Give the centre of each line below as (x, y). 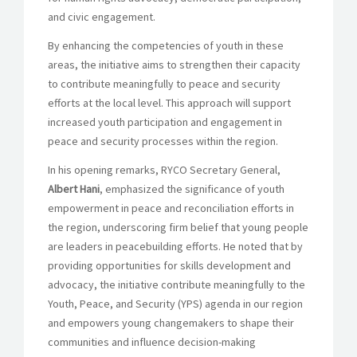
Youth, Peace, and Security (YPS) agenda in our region (175, 303)
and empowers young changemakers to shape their (171, 322)
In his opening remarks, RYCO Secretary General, (164, 169)
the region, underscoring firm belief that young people (178, 227)
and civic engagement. (102, 16)
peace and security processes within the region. (163, 141)
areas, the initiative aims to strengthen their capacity (174, 64)
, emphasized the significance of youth (192, 188)
